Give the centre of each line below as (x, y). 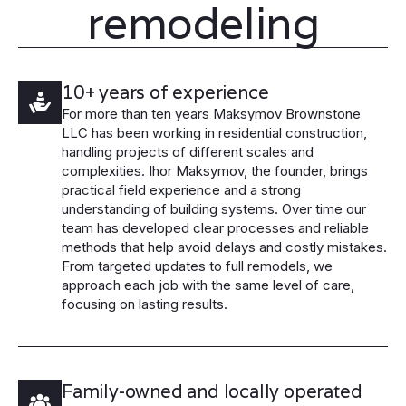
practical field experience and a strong (181, 190)
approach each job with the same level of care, (208, 285)
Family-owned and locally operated (212, 392)
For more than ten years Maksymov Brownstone (211, 114)
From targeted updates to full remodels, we (197, 266)
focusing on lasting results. (145, 304)
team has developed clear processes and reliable (215, 228)
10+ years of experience (165, 93)
